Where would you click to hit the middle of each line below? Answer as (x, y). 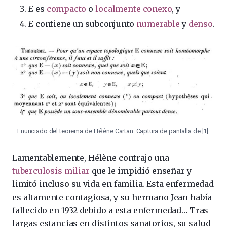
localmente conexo (134, 8)
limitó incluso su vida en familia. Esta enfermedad (113, 184)
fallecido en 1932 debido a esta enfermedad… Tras (110, 210)
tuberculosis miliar (51, 171)
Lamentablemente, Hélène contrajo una (91, 157)
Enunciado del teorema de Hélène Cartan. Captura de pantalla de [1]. (113, 131)
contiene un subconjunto (86, 24)
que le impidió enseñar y (140, 171)
